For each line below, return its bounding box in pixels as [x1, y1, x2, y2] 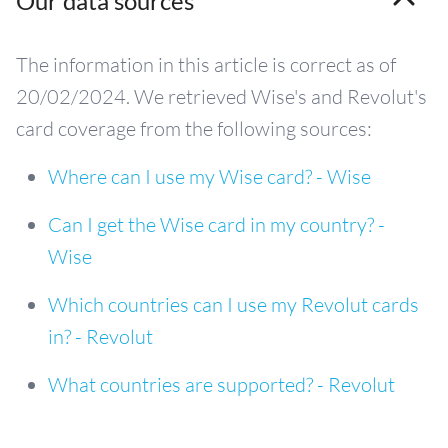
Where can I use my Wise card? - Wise [48, 164, 371, 189]
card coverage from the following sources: [16, 116, 372, 141]
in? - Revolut [48, 324, 153, 349]
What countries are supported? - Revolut [48, 372, 395, 397]
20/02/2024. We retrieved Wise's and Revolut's [16, 84, 427, 109]
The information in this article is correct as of [16, 52, 396, 77]
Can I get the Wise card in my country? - [48, 212, 385, 237]
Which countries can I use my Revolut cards [48, 292, 419, 317]
